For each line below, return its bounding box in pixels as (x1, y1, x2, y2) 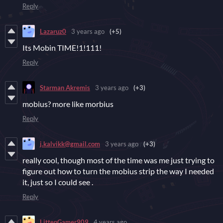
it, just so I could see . (22, 177, 93, 187)
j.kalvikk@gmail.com (40, 139, 100, 148)
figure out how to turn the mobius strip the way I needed (22, 166, 214, 176)
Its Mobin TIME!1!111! (22, 43, 102, 53)
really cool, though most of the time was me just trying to (22, 155, 215, 165)
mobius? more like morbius (22, 99, 113, 109)
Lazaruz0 (40, 27, 66, 35)
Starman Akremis (40, 83, 90, 92)
